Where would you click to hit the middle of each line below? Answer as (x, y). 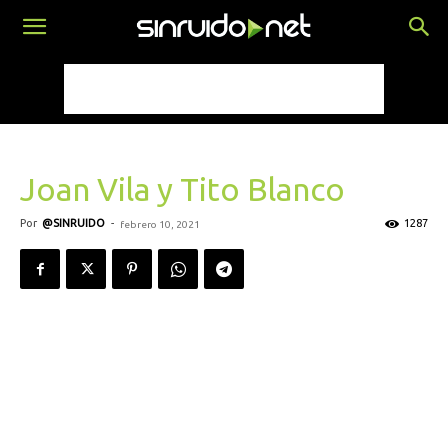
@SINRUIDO (73, 223)
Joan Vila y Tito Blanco (182, 189)
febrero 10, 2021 (160, 224)
